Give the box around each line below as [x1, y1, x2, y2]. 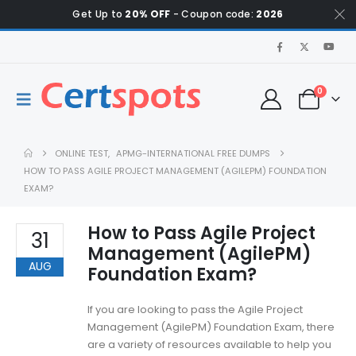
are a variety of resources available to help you [87, 337, 331, 352]
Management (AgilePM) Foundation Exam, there [87, 319, 335, 335]
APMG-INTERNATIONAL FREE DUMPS [116, 147, 271, 160]
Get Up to [72, 7, 126, 21]
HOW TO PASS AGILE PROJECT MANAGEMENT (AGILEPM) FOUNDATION [24, 164, 327, 177]
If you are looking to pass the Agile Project [87, 302, 303, 317]
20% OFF [125, 7, 171, 21]
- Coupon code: [170, 7, 257, 21]
